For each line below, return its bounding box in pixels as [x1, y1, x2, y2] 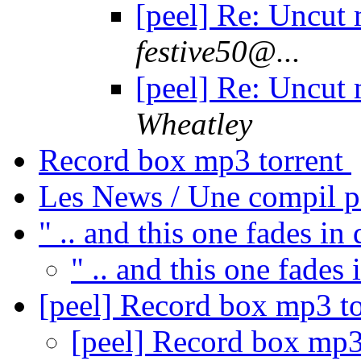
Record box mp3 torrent [39, 143, 351, 178]
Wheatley [135, 106, 252, 142]
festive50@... [135, 34, 301, 69]
